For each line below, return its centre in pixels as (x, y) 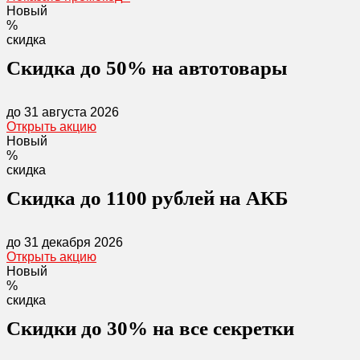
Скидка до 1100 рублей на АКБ (147, 198)
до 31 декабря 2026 (65, 242)
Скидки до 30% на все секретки (150, 328)
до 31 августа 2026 (63, 112)
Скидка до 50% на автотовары (147, 68)
